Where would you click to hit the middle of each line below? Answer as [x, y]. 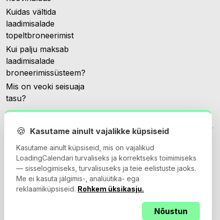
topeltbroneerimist [40, 36]
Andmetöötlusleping [175, 212]
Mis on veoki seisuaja [45, 87]
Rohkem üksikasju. [111, 189]
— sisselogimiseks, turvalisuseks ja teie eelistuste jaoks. [106, 168]
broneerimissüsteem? [46, 73]
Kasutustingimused [36, 212]
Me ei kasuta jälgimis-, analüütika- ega [78, 179]
